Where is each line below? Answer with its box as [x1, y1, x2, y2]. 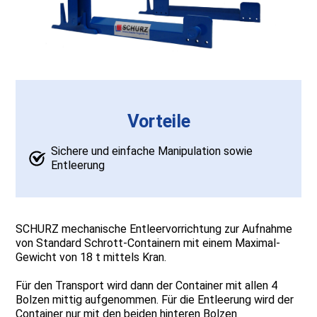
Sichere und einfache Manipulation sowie [51, 144, 253, 158]
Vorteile [127, 110, 190, 132]
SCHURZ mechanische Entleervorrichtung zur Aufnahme [16, 222, 293, 236]
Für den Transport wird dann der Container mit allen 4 [16, 279, 278, 293]
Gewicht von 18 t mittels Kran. [16, 250, 167, 265]
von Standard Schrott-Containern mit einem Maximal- [16, 236, 281, 250]
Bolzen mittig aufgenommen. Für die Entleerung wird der [16, 293, 294, 307]
